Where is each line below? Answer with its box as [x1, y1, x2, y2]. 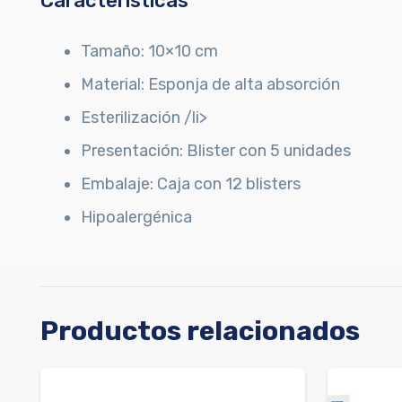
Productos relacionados [40, 315, 360, 348]
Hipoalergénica [81, 207, 192, 228]
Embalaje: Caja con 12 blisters [81, 174, 301, 195]
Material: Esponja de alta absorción [81, 74, 340, 95]
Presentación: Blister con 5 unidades [81, 141, 351, 162]
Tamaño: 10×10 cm [81, 41, 218, 62]
